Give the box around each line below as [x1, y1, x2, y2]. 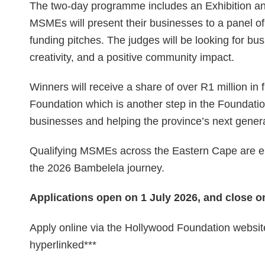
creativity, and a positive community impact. [30, 51, 234, 64]
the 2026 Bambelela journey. [30, 162, 164, 174]
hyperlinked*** [30, 238, 96, 251]
